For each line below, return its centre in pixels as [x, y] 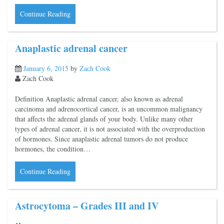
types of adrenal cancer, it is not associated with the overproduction [110, 129]
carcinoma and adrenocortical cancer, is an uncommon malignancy [109, 109]
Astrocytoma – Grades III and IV [87, 206]
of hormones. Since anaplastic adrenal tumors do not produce [101, 139]
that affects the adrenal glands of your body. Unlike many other [104, 119]
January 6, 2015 [46, 68]
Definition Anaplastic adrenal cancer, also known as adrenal [99, 99]
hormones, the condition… [53, 149]
